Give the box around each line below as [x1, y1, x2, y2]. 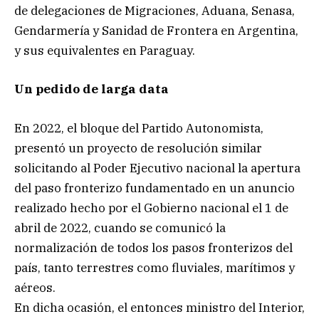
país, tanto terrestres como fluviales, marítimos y [14, 259, 295, 276]
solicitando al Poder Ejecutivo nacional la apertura [14, 159, 300, 176]
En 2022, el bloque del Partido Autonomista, [14, 120, 263, 136]
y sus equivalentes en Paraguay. [14, 43, 195, 59]
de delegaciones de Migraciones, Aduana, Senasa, [14, 3, 295, 19]
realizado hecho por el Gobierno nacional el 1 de [14, 199, 288, 216]
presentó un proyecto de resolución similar [14, 140, 262, 156]
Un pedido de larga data [14, 81, 169, 98]
